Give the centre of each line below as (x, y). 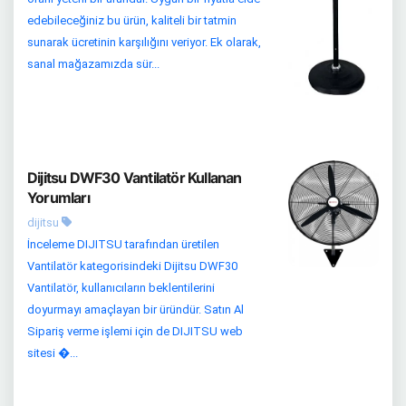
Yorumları (58, 198)
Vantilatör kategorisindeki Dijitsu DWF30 (132, 266)
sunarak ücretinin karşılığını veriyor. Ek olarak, (144, 43)
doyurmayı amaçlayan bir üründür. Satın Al (135, 309)
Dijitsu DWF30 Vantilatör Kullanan (135, 178)
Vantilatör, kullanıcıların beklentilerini (121, 288)
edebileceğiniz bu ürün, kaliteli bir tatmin (132, 21)
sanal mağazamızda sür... (93, 64)
